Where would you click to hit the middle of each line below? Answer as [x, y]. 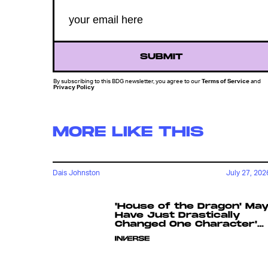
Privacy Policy [74, 87]
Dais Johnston [76, 172]
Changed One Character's [190, 224]
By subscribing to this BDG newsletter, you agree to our [127, 81]
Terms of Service [226, 81]
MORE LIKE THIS [128, 132]
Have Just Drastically [178, 215]
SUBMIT [162, 57]
